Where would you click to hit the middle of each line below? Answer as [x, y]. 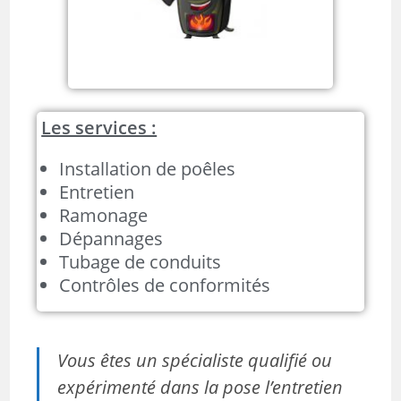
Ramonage [104, 215]
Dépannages [111, 238]
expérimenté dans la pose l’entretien [200, 387]
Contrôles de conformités [165, 285]
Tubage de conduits [141, 261]
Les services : [99, 127]
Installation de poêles [148, 168]
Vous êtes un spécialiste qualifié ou [195, 360]
